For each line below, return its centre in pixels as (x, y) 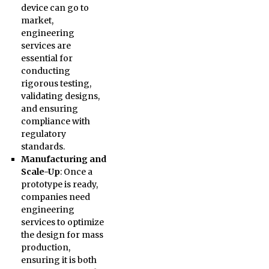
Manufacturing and (63, 159)
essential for (47, 58)
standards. (43, 147)
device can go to (55, 8)
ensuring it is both (59, 260)
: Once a (76, 172)
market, (37, 20)
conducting (45, 71)
